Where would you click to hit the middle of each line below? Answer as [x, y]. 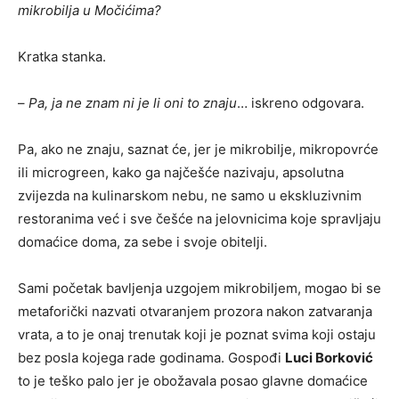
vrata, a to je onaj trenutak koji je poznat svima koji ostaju [197, 334]
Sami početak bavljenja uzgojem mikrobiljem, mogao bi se [199, 288]
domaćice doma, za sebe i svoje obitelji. [142, 241]
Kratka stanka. [62, 56]
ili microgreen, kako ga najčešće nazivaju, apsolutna [181, 172]
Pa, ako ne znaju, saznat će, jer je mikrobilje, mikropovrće [198, 149]
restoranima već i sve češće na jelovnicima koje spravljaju [199, 218]
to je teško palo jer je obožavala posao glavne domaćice [193, 380]
